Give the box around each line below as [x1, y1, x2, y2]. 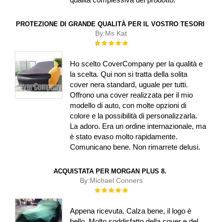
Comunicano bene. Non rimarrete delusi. [70, 142, 201, 151]
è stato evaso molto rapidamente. [70, 132, 178, 141]
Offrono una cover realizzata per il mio [70, 90, 193, 99]
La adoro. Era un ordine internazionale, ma [70, 121, 207, 130]
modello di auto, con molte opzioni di [70, 101, 187, 110]
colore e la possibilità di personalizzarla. [70, 111, 198, 120]
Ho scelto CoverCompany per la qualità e [70, 59, 203, 68]
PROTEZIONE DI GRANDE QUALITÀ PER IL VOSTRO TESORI [15, 20, 205, 28]
